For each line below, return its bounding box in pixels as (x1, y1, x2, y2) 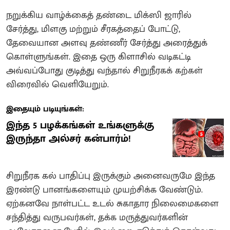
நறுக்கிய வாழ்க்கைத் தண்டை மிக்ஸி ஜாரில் (6, 7, 191, 23)
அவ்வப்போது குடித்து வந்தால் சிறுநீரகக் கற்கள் (6, 63, 203, 79)
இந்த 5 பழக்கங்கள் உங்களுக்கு (6, 116, 154, 134)
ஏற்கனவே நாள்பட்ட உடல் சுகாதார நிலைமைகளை (6, 196, 219, 212)
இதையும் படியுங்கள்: (6, 102, 84, 116)
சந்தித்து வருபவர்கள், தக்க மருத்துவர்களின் (6, 209, 188, 225)
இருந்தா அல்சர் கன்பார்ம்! (6, 129, 131, 147)
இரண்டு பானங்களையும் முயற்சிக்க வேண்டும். (6, 182, 203, 198)
